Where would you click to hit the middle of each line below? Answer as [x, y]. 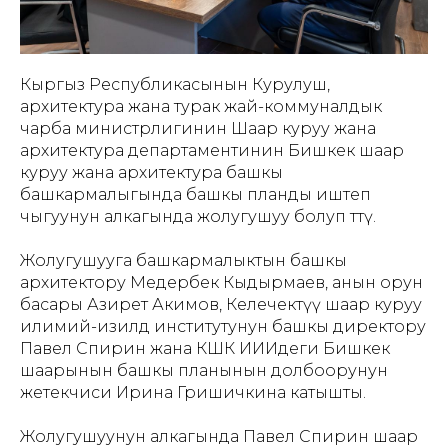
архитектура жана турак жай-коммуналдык [201, 106]
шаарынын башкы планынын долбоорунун [204, 370]
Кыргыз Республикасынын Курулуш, [175, 84]
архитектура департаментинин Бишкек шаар [212, 150]
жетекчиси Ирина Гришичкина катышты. [193, 392]
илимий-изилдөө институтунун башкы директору [223, 326]
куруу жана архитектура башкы [151, 172]
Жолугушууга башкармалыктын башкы [183, 260]
